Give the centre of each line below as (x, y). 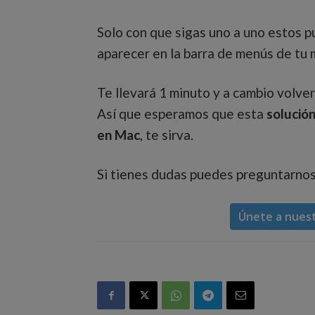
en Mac (118, 135)
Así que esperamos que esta (182, 114)
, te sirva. (167, 135)
